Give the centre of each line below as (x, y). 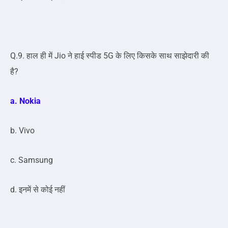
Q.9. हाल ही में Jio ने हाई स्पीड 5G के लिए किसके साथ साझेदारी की (110, 56)
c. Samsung (32, 160)
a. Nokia (25, 101)
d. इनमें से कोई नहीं (38, 190)
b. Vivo (22, 131)
